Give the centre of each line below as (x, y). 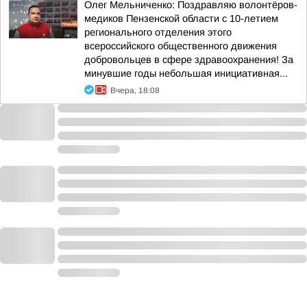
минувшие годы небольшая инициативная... (186, 73)
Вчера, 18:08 (135, 90)
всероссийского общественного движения (181, 46)
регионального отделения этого (158, 32)
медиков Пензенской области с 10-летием (181, 19)
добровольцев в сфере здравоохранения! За (189, 60)
